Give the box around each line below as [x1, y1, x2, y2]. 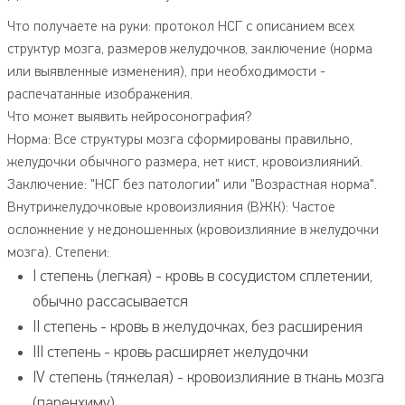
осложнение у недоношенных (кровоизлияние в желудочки [7, 222, 379, 238]
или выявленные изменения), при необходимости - [7, 64, 325, 80]
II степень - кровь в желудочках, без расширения [33, 319, 363, 335]
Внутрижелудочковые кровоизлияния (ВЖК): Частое [7, 200, 335, 215]
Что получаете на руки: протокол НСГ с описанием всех [7, 19, 354, 34]
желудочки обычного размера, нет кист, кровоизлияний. [7, 155, 363, 170]
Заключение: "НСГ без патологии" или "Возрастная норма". [7, 177, 377, 193]
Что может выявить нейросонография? [7, 109, 252, 125]
